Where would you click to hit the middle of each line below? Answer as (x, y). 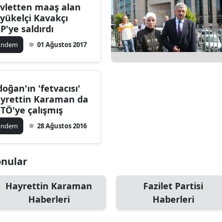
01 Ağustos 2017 (62, 44)
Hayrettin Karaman (49, 186)
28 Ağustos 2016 (62, 126)
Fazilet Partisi (173, 186)
